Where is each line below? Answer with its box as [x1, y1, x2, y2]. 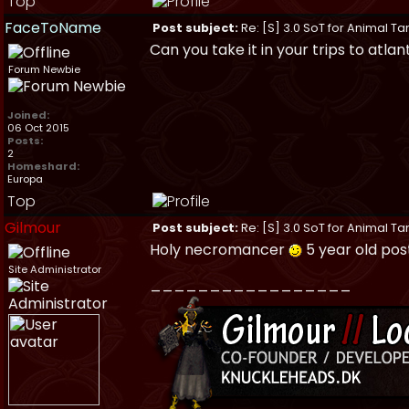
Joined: [7, 108, 49, 122]
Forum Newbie [8, 62, 80, 77]
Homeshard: [7, 159, 79, 173]
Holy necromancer [150, 239, 288, 260]
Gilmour [5, 217, 61, 238]
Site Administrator [8, 262, 101, 277]
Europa [7, 172, 43, 186]
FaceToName [5, 17, 101, 38]
